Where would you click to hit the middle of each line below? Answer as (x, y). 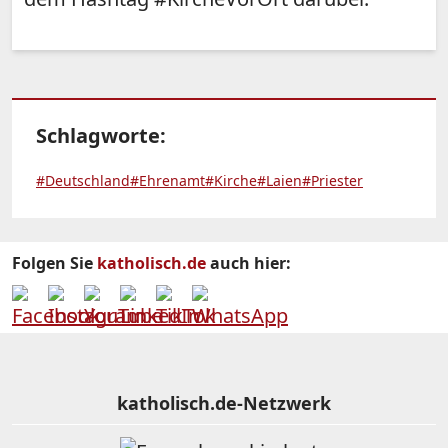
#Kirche (231, 181)
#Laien (279, 181)
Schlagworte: (101, 136)
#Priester (332, 181)
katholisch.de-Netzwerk (224, 403)
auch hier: (248, 263)
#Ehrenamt (167, 181)
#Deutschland (83, 181)
